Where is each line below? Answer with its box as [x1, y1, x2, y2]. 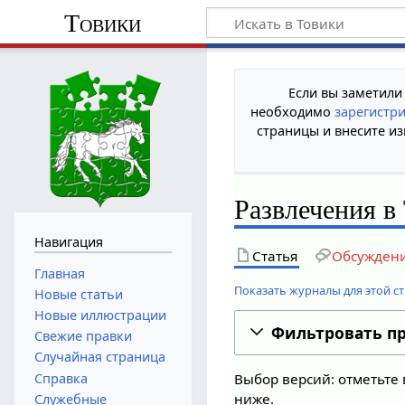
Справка [33, 369, 88, 387]
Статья [252, 246, 298, 265]
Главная [33, 264, 85, 282]
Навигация [33, 232, 103, 250]
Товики [64, 8, 142, 37]
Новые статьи [33, 285, 123, 303]
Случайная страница [33, 348, 165, 366]
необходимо [250, 102, 335, 120]
